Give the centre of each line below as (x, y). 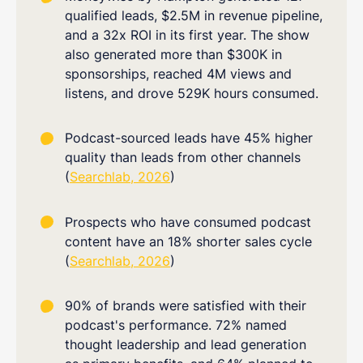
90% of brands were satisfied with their (186, 305)
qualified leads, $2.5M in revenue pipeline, (194, 15)
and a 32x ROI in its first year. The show (187, 34)
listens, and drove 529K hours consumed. (192, 93)
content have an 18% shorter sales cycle (188, 241)
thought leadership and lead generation (186, 344)
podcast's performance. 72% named (176, 325)
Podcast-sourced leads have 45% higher (189, 138)
